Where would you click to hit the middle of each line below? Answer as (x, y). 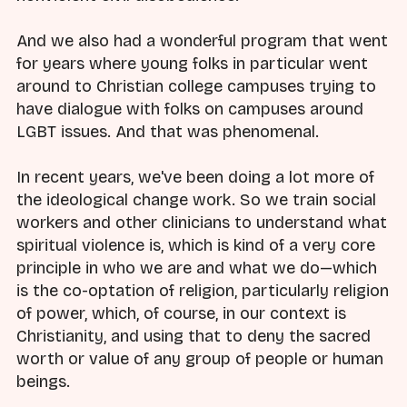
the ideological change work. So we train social (196, 200)
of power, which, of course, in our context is (181, 314)
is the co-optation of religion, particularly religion (203, 291)
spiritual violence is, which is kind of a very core (196, 246)
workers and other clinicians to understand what (202, 223)
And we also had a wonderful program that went (202, 40)
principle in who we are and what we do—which (197, 268)
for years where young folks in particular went (192, 63)
